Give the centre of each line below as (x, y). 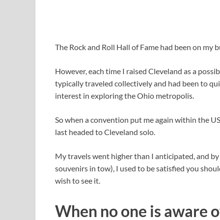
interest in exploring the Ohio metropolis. (124, 96)
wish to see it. (78, 181)
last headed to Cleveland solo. (105, 132)
